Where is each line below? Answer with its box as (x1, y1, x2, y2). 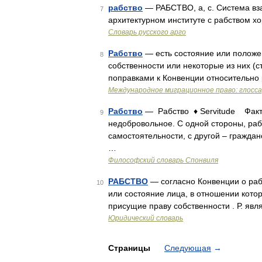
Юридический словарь (108, 214, 183, 222)
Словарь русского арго (108, 28, 186, 36)
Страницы (108, 243, 153, 253)
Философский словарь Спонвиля (108, 156, 218, 164)
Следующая (164, 243, 211, 253)
